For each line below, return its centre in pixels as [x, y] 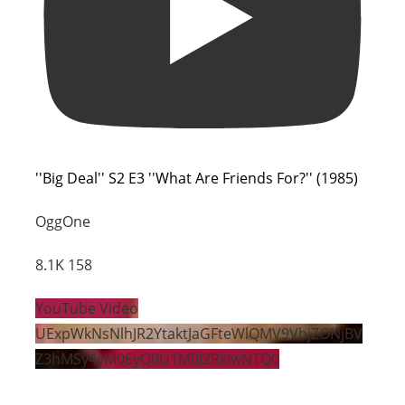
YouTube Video [87, 308]
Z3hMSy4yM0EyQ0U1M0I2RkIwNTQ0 [158, 358]
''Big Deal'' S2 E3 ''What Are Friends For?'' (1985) [197, 178]
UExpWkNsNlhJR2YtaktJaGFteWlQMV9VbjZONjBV [199, 333]
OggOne [63, 221]
